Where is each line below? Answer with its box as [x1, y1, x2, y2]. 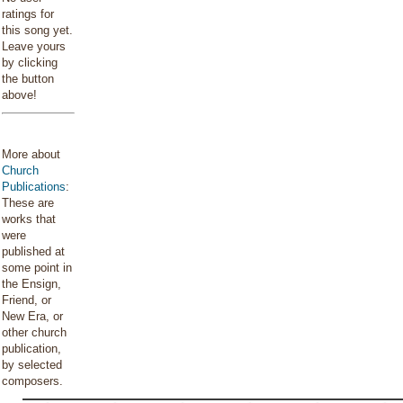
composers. [2, 374, 63, 388]
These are [2, 196, 54, 210]
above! [2, 88, 37, 102]
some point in [2, 261, 72, 274]
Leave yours [2, 40, 66, 53]
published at [2, 245, 65, 258]
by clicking [2, 56, 58, 69]
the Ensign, [2, 277, 61, 291]
